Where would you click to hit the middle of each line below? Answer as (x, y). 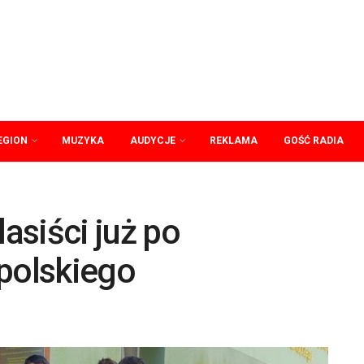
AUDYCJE (153, 141)
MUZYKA (83, 141)
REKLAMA (234, 141)
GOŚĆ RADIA (314, 141)
